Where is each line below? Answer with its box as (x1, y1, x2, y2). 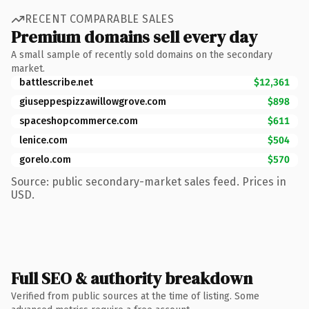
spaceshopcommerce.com (19, 114, 138, 127)
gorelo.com (19, 153, 71, 166)
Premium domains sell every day (11, 25, 257, 48)
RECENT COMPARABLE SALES (25, 12, 175, 26)
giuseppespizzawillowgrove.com (19, 95, 166, 108)
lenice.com (19, 134, 68, 146)
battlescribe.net (19, 76, 93, 88)
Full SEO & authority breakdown (11, 266, 252, 290)
